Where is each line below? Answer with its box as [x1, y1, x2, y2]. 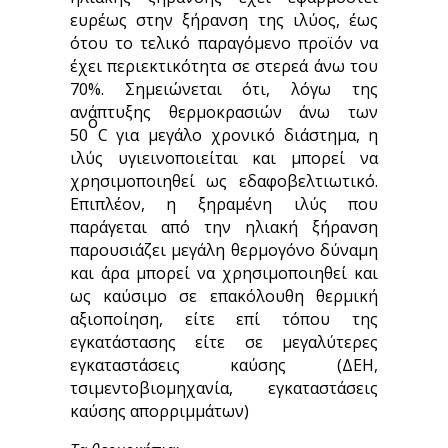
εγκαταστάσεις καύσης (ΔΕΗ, [69, 354, 379, 376]
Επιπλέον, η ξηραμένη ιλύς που [69, 193, 379, 215]
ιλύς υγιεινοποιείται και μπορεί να [69, 147, 379, 169]
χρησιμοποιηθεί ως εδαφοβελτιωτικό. [69, 170, 379, 192]
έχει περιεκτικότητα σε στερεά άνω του [69, 55, 379, 77]
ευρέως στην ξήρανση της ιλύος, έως [69, 9, 379, 31]
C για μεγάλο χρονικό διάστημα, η [97, 124, 379, 146]
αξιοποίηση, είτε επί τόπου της [69, 308, 379, 330]
